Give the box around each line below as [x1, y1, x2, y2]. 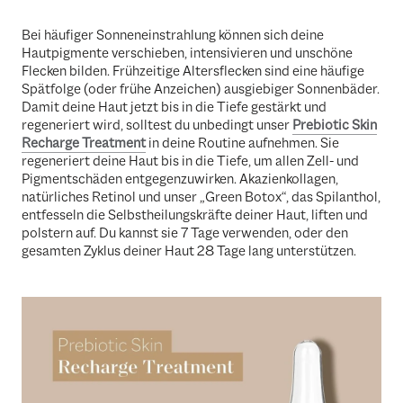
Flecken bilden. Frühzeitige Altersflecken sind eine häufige [22, 61, 364, 80]
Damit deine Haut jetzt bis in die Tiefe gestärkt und [22, 97, 327, 116]
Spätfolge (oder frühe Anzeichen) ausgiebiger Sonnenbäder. [22, 79, 380, 98]
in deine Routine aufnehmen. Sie [146, 133, 339, 152]
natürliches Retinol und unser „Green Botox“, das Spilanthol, [22, 187, 381, 206]
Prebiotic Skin [292, 115, 377, 134]
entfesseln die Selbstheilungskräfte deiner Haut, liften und [22, 205, 368, 224]
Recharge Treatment [22, 133, 146, 152]
